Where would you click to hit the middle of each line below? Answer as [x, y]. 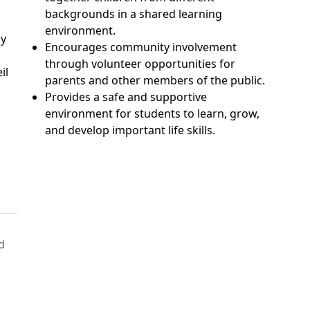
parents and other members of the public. [155, 80]
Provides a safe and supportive [126, 97]
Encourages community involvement [141, 47]
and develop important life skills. [130, 130]
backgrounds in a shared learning [134, 14]
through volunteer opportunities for [140, 64]
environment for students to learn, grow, [153, 113]
